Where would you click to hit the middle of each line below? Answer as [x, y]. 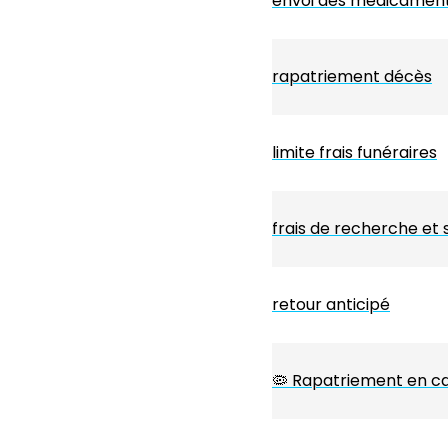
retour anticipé [331, 305]
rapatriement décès [352, 77]
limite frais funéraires [354, 153]
